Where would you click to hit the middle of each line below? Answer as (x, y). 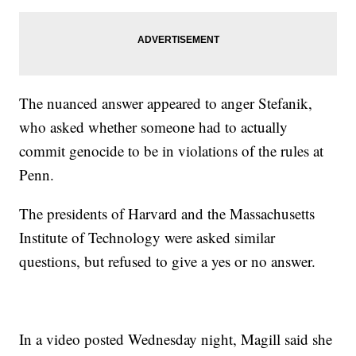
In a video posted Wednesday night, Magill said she (176, 339)
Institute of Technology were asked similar (147, 238)
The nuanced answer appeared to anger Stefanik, (166, 103)
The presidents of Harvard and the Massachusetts (167, 214)
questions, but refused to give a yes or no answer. (170, 261)
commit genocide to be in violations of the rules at (172, 151)
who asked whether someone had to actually (154, 127)
